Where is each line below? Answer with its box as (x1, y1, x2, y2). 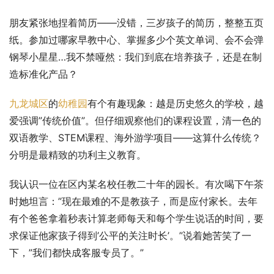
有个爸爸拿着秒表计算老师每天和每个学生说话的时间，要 (9, 212, 264, 225)
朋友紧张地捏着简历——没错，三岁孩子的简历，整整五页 (9, 17, 264, 29)
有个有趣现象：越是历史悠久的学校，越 (87, 97, 264, 110)
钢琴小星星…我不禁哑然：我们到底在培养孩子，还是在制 (9, 51, 262, 64)
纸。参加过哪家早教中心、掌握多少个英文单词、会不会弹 (9, 34, 264, 46)
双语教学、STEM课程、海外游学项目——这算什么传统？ (9, 131, 261, 144)
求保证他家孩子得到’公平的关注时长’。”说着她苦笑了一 (9, 229, 251, 242)
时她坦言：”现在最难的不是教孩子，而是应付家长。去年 (9, 195, 257, 208)
